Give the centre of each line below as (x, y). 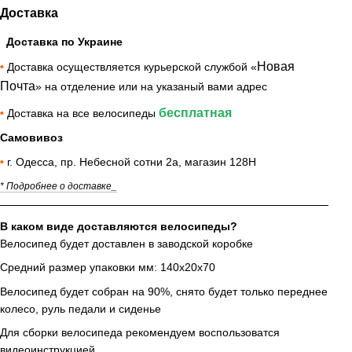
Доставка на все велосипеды (83, 113)
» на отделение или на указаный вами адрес (151, 87)
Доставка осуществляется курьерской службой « (132, 67)
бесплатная (195, 112)
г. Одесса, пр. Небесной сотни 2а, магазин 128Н (133, 161)
